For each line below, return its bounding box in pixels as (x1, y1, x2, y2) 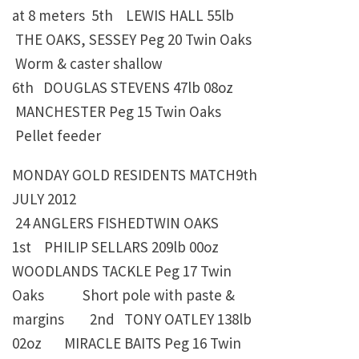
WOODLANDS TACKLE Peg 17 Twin (12, 261, 232, 281)
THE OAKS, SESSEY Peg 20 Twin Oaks (12, 30, 252, 50)
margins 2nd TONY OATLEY (12, 309, 214, 329)
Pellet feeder (12, 126, 101, 146)
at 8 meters (12, 6, 85, 26)
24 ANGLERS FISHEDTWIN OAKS (12, 213, 219, 233)
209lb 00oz (151, 237, 235, 257)
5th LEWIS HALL (88, 6, 204, 26)
